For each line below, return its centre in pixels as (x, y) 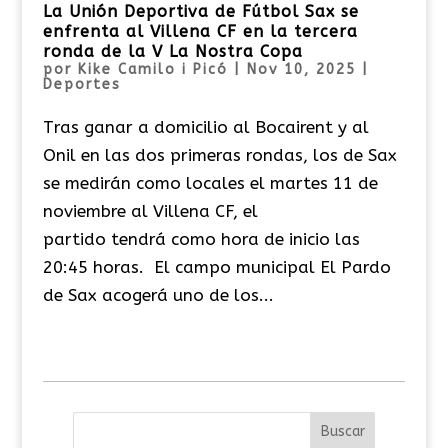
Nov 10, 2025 (301, 69)
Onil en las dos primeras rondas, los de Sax (219, 154)
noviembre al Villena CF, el (150, 210)
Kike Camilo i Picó (152, 69)
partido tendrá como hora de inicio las (201, 238)
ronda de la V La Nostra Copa (172, 51)
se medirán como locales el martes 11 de (210, 182)
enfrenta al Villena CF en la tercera (200, 31)
